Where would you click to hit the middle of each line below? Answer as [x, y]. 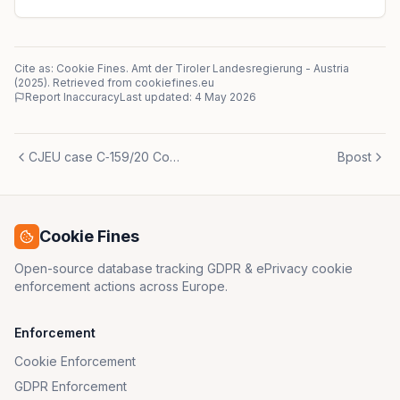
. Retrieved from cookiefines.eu [131, 83]
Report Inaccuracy [72, 97]
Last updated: [157, 97]
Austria [331, 68]
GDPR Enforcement [71, 386]
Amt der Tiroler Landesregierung [217, 68]
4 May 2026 [225, 97]
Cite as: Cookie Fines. [71, 68]
